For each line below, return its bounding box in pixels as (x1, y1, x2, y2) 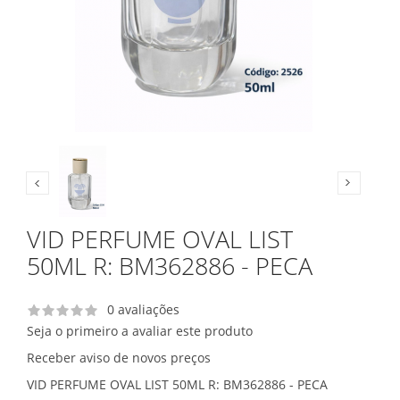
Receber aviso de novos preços (27, 348, 211, 366)
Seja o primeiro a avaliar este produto (27, 321, 253, 339)
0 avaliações (107, 300, 179, 318)
